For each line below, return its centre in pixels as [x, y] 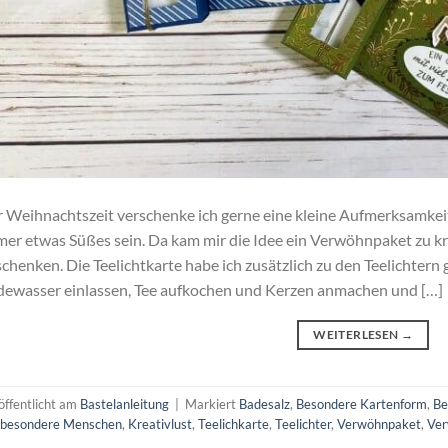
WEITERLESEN [357, 335]
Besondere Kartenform [361, 403]
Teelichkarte [233, 423]
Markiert [211, 403]
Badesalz [264, 403]
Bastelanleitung [124, 403]
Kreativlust [159, 423]
